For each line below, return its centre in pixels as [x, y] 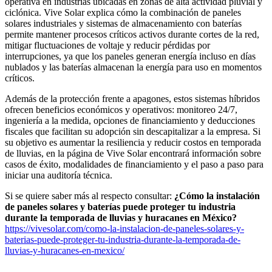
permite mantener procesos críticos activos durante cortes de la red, [132, 35]
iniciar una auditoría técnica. [59, 175]
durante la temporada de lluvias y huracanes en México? [121, 218]
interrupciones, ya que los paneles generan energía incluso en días [130, 56]
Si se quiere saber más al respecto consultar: [90, 196]
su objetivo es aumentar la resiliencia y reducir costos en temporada [133, 143]
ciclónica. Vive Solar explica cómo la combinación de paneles [123, 13]
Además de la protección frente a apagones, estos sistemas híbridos [132, 99]
